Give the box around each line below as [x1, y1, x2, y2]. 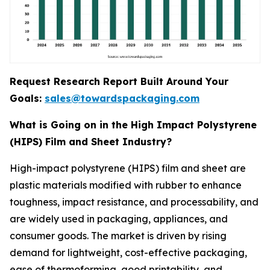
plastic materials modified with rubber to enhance [10, 179, 242, 191]
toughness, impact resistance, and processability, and [10, 196, 259, 208]
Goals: [10, 92, 45, 104]
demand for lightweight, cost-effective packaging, [10, 246, 247, 259]
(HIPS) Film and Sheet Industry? [10, 136, 172, 148]
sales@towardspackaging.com [45, 92, 199, 104]
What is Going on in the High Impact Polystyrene [10, 119, 257, 131]
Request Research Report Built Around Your [10, 75, 228, 87]
